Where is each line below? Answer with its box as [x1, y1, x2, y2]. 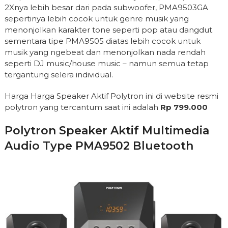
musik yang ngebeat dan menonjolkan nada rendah [4, 47, 206, 58]
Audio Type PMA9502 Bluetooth [4, 139, 193, 153]
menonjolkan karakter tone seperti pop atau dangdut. [4, 25, 214, 35]
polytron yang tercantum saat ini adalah [4, 102, 160, 112]
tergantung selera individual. [4, 70, 113, 80]
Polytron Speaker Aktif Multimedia [4, 124, 209, 138]
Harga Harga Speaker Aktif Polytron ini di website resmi [4, 91, 218, 101]
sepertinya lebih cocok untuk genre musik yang [4, 14, 189, 24]
